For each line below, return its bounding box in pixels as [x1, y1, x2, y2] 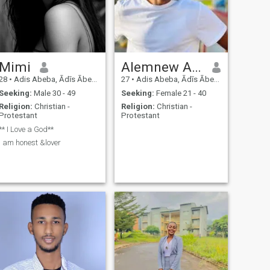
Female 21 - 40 [154, 88, 206, 98]
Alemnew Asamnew [191, 59, 201, 75]
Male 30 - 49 [31, 88, 75, 98]
